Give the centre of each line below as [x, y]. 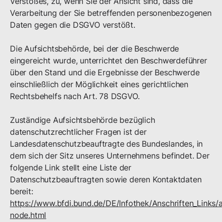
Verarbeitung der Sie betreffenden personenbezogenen [111, 13]
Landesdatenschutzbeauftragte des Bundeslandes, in [107, 144]
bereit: [22, 191]
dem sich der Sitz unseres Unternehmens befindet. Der [110, 156]
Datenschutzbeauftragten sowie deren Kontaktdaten [106, 179]
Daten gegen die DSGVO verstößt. [73, 25]
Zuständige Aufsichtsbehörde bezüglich [83, 120]
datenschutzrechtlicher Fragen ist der [78, 132]
